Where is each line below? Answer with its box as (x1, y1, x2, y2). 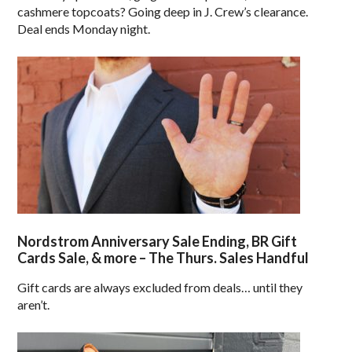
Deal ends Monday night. (17, 21, 151, 37)
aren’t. (17, 297, 50, 313)
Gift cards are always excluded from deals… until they (17, 280, 303, 295)
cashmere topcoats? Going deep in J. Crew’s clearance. (17, 4, 309, 20)
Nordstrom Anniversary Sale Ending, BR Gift (17, 233, 298, 251)
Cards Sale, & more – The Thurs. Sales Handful (17, 249, 310, 267)
